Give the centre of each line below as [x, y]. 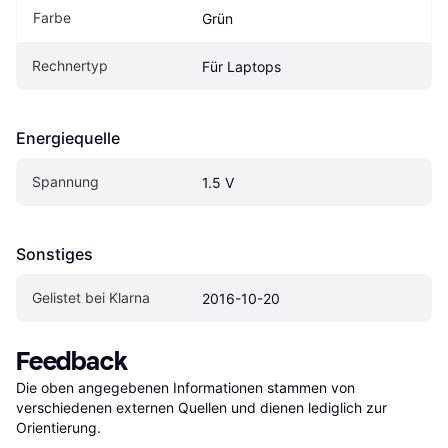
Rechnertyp [70, 66]
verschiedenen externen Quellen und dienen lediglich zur [201, 408]
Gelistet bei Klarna [91, 298]
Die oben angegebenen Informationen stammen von [185, 388]
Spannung [65, 182]
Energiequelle [68, 138]
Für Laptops [241, 67]
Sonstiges [54, 254]
